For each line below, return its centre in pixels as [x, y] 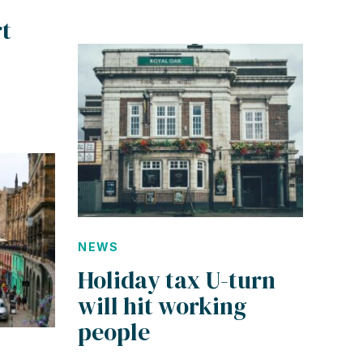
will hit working [163, 307]
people [114, 333]
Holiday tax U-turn [177, 281]
